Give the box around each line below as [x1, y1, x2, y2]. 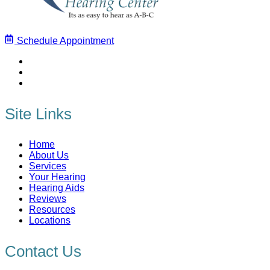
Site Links [5, 104, 72, 123]
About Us [29, 149, 69, 160]
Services [29, 160, 66, 171]
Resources [29, 204, 75, 215]
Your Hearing [29, 171, 86, 182]
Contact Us [5, 242, 81, 260]
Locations [29, 215, 71, 225]
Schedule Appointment [14, 35, 114, 46]
